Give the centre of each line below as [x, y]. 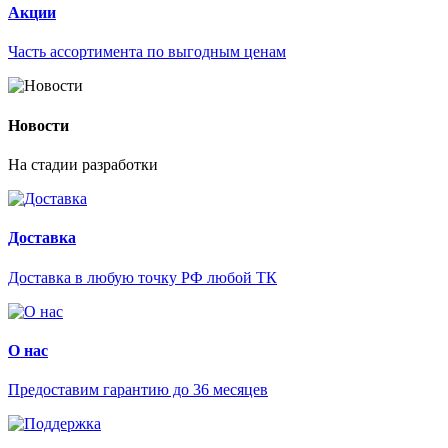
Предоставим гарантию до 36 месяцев [138, 390]
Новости [38, 125]
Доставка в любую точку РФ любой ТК [142, 277]
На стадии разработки [83, 165]
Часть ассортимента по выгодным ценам [147, 52]
